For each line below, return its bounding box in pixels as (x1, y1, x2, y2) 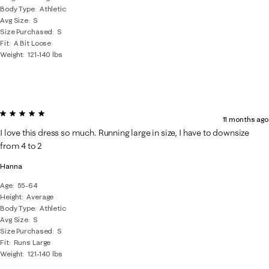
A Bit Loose (13, 38, 52, 47)
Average (26, 192, 54, 201)
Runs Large (13, 238, 51, 247)
